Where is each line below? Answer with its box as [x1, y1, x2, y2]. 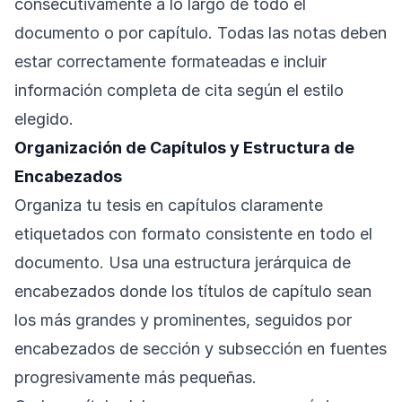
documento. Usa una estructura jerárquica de [14, 253, 351, 273]
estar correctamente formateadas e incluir [14, 52, 327, 72]
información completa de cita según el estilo [14, 81, 344, 100]
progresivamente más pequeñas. [14, 368, 257, 388]
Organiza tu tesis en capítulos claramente [14, 196, 323, 215]
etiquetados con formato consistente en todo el [14, 224, 372, 244]
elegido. [14, 109, 74, 129]
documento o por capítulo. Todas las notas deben [14, 23, 387, 43]
